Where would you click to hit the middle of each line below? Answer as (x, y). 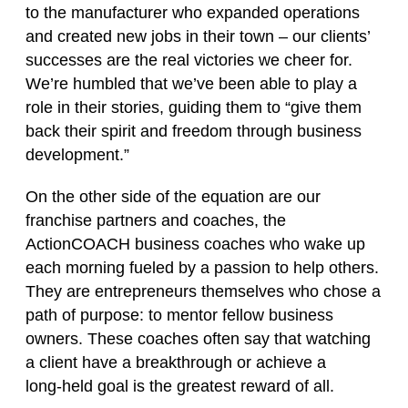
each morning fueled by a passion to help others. (202, 268)
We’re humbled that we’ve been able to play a (191, 84)
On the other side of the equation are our (173, 197)
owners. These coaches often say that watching (198, 339)
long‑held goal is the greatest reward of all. (180, 386)
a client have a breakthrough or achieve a (176, 362)
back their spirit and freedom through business (194, 131)
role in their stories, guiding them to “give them (194, 107)
